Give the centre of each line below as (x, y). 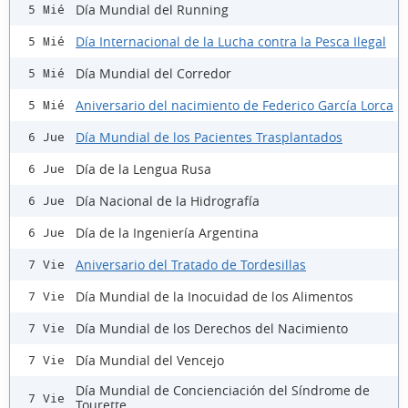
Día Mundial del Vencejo (150, 360)
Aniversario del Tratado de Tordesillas (191, 264)
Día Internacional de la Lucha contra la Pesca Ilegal (231, 41)
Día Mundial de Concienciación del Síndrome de (223, 391)
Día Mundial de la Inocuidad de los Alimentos (214, 296)
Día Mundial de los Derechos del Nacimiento (212, 328)
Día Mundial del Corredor (153, 73)
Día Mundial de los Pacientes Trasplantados (209, 137)
